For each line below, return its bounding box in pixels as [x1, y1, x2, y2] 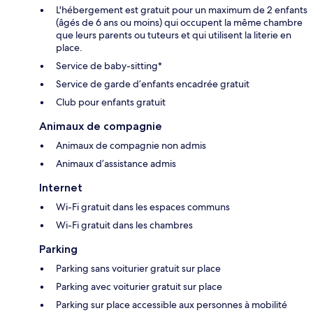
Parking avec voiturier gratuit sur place [56, 279, 222, 293]
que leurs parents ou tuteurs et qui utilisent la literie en [56, 28, 291, 41]
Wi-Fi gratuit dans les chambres [56, 218, 193, 231]
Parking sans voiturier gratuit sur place [56, 261, 221, 275]
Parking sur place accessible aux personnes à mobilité [56, 298, 287, 311]
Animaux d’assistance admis [56, 156, 176, 170]
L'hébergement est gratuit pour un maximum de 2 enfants [56, 3, 307, 16]
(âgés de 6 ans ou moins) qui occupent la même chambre [56, 15, 303, 29]
